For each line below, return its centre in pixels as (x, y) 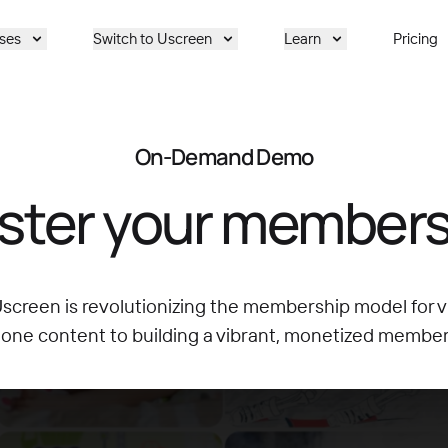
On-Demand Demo (224, 156)
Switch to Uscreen (152, 38)
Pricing (415, 38)
